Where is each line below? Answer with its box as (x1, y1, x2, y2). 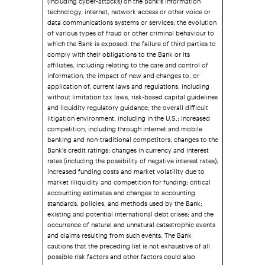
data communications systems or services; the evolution (47, 11, 216, 27)
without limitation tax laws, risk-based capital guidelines (47, 86, 218, 101)
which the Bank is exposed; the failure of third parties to (47, 33, 216, 48)
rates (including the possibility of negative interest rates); (47, 150, 218, 165)
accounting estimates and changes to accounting (47, 182, 195, 197)
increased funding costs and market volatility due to (47, 160, 205, 176)
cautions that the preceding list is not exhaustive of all (47, 235, 210, 250)
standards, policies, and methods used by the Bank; (47, 192, 202, 208)
